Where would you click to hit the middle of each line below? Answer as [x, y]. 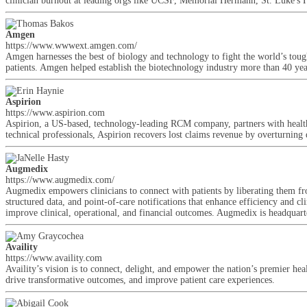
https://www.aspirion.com [55, 113]
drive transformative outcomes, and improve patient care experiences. [140, 280]
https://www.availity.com [54, 258]
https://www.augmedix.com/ [60, 180]
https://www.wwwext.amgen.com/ [71, 46]
